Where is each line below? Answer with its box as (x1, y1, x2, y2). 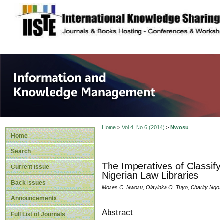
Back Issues (11, 179, 46, 186)
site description (62, 10, 128, 20)
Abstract (101, 207, 133, 217)
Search (11, 148, 31, 155)
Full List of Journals (11, 211, 65, 218)
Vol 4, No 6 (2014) (121, 124, 165, 131)
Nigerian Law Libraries (101, 170, 198, 181)
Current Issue (11, 164, 49, 170)
